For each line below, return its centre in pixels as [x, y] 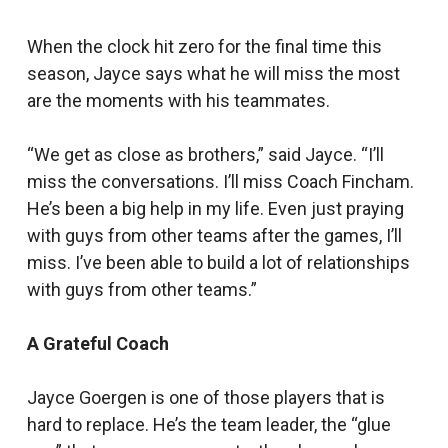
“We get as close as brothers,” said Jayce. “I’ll [205, 154]
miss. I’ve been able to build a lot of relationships [218, 262]
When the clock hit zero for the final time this [204, 46]
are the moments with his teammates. [178, 100]
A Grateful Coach [97, 343]
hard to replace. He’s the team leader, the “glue [208, 424]
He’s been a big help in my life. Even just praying [215, 208]
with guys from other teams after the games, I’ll [214, 235]
